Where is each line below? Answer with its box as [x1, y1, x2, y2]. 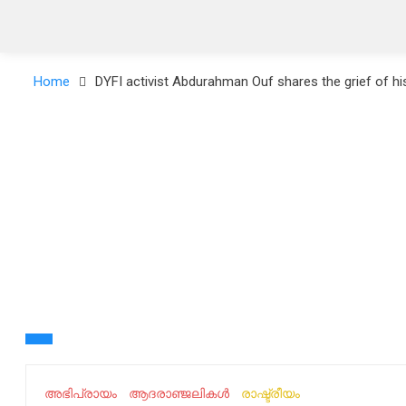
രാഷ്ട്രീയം [240, 386, 300, 401]
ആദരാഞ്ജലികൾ [128, 386, 229, 401]
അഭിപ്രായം [43, 386, 117, 401]
